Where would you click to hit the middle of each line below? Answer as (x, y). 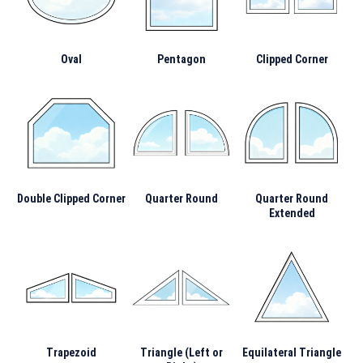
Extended (292, 213)
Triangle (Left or (181, 352)
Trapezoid (71, 352)
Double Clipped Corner (71, 198)
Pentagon (181, 59)
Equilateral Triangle (292, 352)
